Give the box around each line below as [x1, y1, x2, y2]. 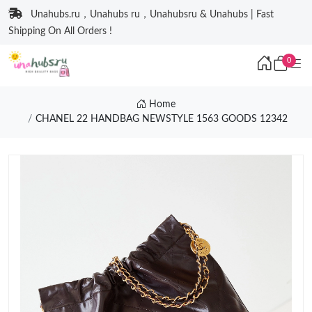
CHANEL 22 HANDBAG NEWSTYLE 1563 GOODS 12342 [35, 114, 288, 124]
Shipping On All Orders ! [8, 26, 112, 36]
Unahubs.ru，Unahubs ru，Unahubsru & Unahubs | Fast [31, 10, 274, 19]
